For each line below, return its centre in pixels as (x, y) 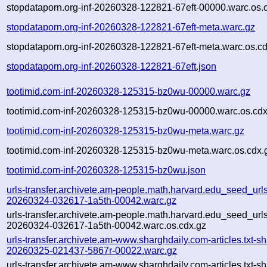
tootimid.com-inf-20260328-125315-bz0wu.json (106, 170)
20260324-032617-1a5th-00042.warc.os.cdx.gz (107, 225)
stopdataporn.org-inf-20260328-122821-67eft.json (112, 66)
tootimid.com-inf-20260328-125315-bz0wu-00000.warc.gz (129, 91)
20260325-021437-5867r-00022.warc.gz (92, 250)
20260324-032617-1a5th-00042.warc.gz (92, 200)
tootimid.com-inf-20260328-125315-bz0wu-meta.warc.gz (126, 131)
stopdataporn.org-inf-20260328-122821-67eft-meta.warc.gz (131, 27)
